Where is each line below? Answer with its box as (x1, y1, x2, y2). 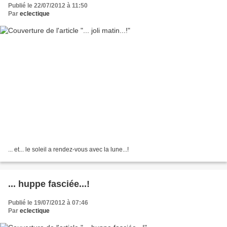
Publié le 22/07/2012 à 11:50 (8, 2, 88, 10)
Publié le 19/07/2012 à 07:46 (8, 199, 88, 206)
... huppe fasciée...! (8, 178, 90, 189)
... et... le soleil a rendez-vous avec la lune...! (8, 145, 129, 153)
